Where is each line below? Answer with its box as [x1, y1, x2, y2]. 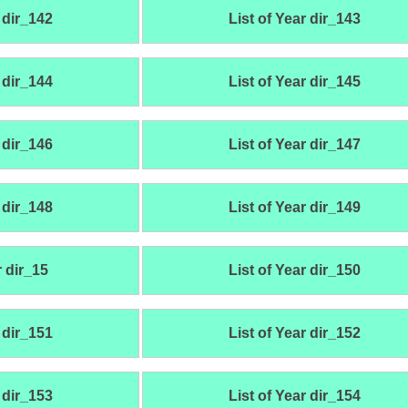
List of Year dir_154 [228, 388, 361, 404]
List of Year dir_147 [228, 137, 361, 153]
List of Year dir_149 [228, 199, 361, 216]
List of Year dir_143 [228, 11, 361, 27]
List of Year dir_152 [228, 325, 361, 342]
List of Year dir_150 [228, 262, 361, 279]
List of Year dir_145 [228, 74, 361, 90]
